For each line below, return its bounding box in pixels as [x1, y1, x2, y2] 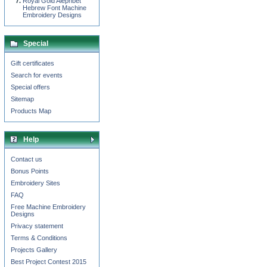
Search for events [11, 72, 63, 79]
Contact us [11, 156, 42, 163]
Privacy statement [11, 222, 63, 229]
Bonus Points [11, 167, 49, 175]
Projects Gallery [11, 246, 57, 253]
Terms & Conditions [11, 234, 67, 241]
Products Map [11, 107, 51, 114]
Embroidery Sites [11, 179, 60, 187]
